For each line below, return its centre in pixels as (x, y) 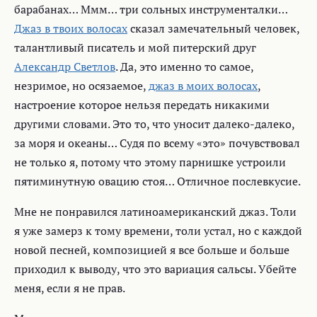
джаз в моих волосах (203, 86)
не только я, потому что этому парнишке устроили (150, 162)
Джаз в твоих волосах (71, 29)
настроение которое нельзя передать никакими (142, 105)
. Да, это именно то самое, (184, 67)
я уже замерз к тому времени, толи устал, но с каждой (158, 231)
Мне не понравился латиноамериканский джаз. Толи (155, 212)
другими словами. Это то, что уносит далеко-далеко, (154, 124)
